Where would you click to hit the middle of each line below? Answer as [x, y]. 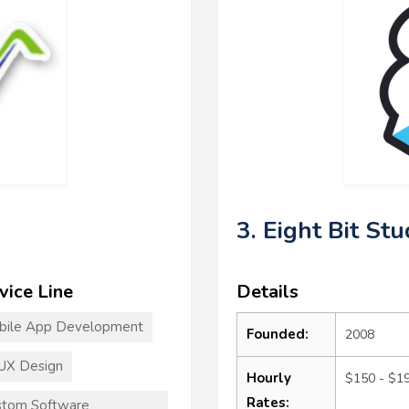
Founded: [278, 334]
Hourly [269, 378]
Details [267, 291]
